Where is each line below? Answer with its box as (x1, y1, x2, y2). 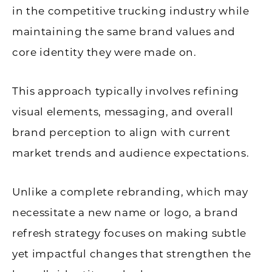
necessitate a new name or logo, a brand (12, 206, 239, 219)
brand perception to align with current (12, 126, 231, 139)
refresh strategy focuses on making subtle (12, 227, 246, 240)
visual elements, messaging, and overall (12, 106, 234, 118)
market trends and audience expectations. (12, 147, 250, 160)
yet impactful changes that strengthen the (12, 248, 251, 260)
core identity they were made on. (12, 46, 197, 59)
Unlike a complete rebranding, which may (12, 186, 248, 199)
